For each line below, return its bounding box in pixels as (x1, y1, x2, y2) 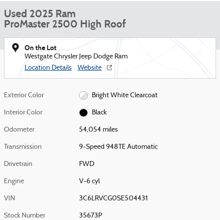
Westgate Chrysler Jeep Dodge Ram (25, 53, 128, 60)
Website (78, 64, 102, 72)
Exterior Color (4, 92, 44, 99)
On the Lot (25, 44, 56, 52)
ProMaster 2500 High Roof (4, 18, 126, 30)
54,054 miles (79, 126, 118, 134)
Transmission (4, 143, 42, 151)
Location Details (25, 64, 72, 72)
